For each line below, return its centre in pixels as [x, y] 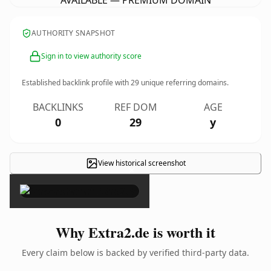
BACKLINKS [58, 107]
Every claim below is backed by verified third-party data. [135, 253]
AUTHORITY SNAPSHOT [73, 33]
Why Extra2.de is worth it [135, 232]
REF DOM [135, 107]
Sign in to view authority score [91, 56]
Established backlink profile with [76, 83]
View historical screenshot [142, 163]
